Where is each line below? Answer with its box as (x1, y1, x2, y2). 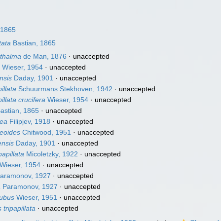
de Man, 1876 (21, 52, 67, 60)
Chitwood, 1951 (20, 128, 72, 136)
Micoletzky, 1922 (24, 150, 78, 158)
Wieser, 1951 (14, 193, 58, 201)
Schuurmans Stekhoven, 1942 (16, 85, 113, 93)
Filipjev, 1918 (7, 117, 51, 125)
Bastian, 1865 (11, 39, 56, 47)
